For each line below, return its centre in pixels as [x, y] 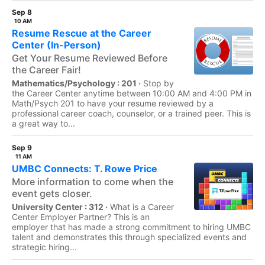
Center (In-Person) [56, 45]
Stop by [159, 83]
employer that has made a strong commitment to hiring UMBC [131, 227]
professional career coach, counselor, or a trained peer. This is [131, 113]
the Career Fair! [46, 70]
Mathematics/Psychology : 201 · [76, 83]
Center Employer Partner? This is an [81, 217]
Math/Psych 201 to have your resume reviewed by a [113, 103]
